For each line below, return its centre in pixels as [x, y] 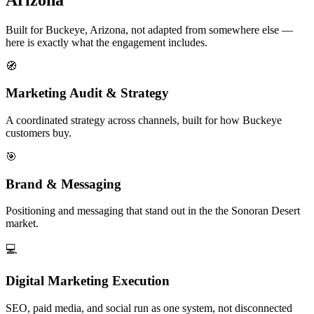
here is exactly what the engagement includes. [107, 42]
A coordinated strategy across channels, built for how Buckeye [144, 121]
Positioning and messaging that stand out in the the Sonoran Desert [153, 211]
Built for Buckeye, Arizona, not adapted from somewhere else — [149, 29]
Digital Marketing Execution [88, 281]
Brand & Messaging [63, 184]
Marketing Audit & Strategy [87, 93]
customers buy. [39, 133]
